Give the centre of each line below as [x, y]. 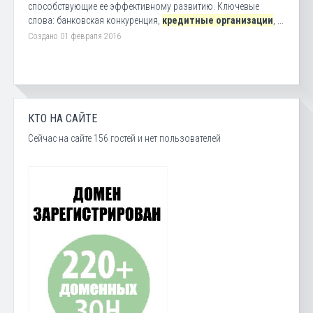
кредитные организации [218, 20]
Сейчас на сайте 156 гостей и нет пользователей [124, 138]
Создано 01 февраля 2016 [74, 36]
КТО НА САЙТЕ [63, 118]
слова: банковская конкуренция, [95, 20]
